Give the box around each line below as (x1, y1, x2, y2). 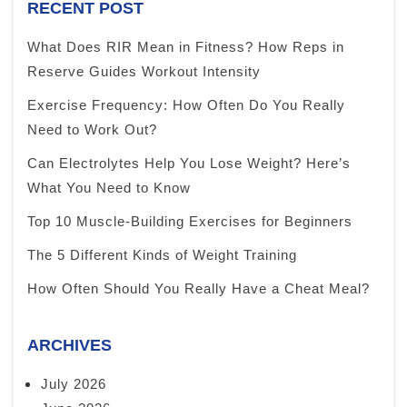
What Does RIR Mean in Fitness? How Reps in (27, 39, 344, 55)
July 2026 (41, 376, 106, 392)
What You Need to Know (27, 180, 191, 196)
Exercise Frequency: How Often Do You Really (27, 97, 345, 114)
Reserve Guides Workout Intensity (27, 64, 261, 80)
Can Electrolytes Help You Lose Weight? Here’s (27, 155, 351, 172)
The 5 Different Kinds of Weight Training (27, 247, 297, 263)
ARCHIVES (27, 336, 112, 355)
